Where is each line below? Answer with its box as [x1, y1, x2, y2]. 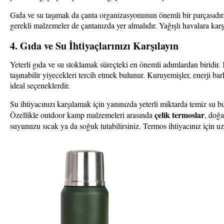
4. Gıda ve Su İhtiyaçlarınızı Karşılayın [10, 38, 178, 53]
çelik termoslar [154, 109, 204, 121]
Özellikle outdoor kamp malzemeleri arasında [10, 109, 154, 120]
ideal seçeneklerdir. [10, 80, 72, 91]
